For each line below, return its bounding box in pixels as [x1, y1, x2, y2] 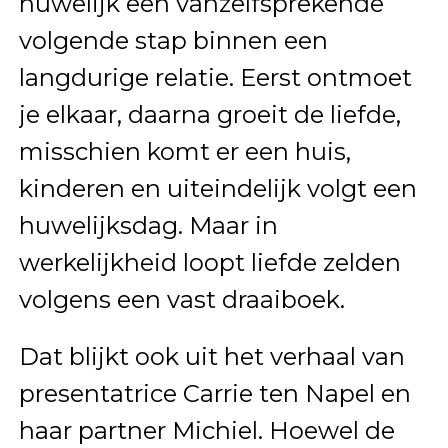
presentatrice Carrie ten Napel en [18, 378, 411, 408]
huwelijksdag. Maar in [18, 210, 278, 240]
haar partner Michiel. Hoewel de [18, 415, 395, 445]
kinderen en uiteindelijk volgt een [18, 173, 417, 203]
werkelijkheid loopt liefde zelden [18, 247, 401, 277]
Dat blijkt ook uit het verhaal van [18, 341, 405, 371]
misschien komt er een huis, [18, 136, 351, 166]
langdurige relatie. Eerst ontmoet [18, 62, 412, 92]
